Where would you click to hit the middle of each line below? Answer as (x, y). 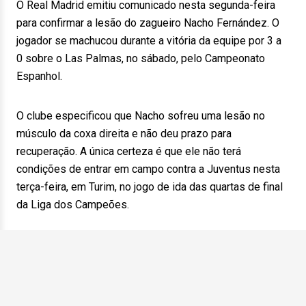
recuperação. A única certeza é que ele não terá (129, 151)
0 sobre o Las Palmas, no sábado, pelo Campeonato (141, 58)
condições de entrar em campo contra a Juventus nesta (148, 169)
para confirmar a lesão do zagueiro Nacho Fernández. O (148, 23)
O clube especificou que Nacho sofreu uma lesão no (141, 116)
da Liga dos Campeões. (73, 205)
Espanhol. (39, 76)
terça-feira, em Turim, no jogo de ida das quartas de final (150, 187)
